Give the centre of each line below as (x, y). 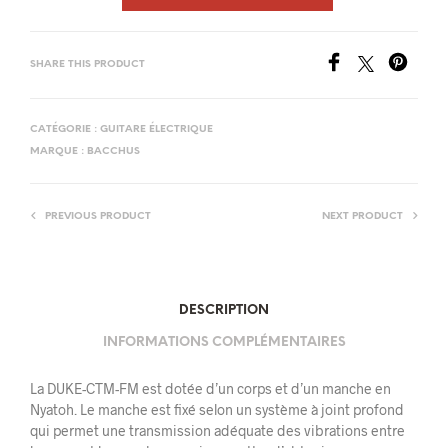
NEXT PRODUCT (362, 216)
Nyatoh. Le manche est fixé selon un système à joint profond (217, 409)
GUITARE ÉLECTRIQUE (156, 129)
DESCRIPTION (224, 310)
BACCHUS (113, 151)
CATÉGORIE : (65, 129)
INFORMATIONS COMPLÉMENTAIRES (224, 342)
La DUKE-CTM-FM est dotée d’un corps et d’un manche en (210, 388)
